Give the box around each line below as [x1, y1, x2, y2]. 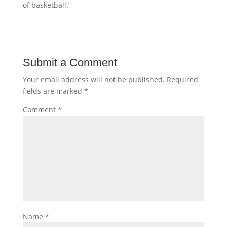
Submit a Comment [22, 56, 117, 69]
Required [166, 74, 198, 84]
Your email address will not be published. [22, 74, 165, 84]
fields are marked [22, 86, 84, 96]
